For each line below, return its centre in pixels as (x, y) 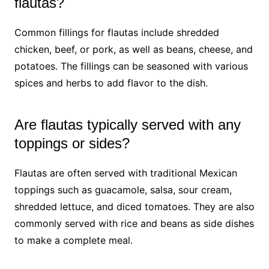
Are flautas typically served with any (127, 124)
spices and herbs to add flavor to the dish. (111, 83)
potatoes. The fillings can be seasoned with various (131, 66)
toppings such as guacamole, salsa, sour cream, (123, 189)
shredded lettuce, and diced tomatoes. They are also (134, 206)
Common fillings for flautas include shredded (116, 32)
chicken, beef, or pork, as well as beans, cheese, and (133, 49)
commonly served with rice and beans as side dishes (134, 223)
